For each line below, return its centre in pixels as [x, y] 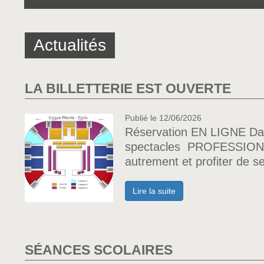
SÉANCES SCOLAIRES [99, 250]
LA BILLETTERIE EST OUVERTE [128, 88]
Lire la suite [154, 191]
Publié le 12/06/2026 [163, 118]
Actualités [70, 45]
